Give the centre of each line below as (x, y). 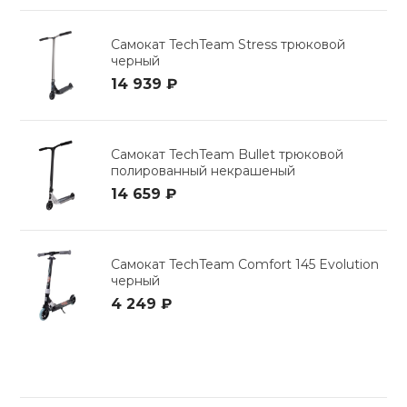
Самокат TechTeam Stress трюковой (228, 45)
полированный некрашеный (203, 171)
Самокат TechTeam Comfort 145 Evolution (245, 265)
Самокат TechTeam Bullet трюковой (228, 155)
